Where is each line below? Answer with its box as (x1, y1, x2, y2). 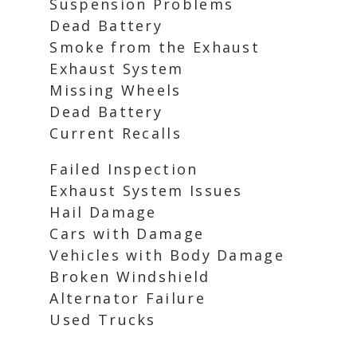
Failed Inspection (49, 159, 198, 178)
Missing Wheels (49, 80, 182, 100)
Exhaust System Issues (49, 181, 243, 200)
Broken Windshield (49, 267, 210, 286)
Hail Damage (49, 202, 157, 222)
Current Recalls (49, 124, 182, 143)
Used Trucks (49, 310, 156, 329)
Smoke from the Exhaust (49, 37, 261, 57)
